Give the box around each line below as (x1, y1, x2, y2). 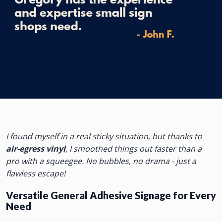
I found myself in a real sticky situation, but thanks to (6, 130, 202, 142)
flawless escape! (6, 167, 65, 179)
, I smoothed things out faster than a (65, 143, 202, 154)
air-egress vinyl (6, 143, 65, 154)
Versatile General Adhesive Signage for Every (6, 189, 216, 201)
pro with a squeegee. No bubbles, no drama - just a (6, 155, 196, 166)
